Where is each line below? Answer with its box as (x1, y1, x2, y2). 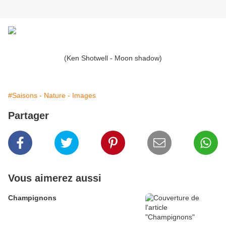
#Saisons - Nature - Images (8, 91, 96, 100)
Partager (8, 110, 49, 122)
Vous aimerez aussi (8, 173, 101, 184)
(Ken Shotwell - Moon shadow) (64, 54, 162, 63)
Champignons (8, 194, 56, 202)
